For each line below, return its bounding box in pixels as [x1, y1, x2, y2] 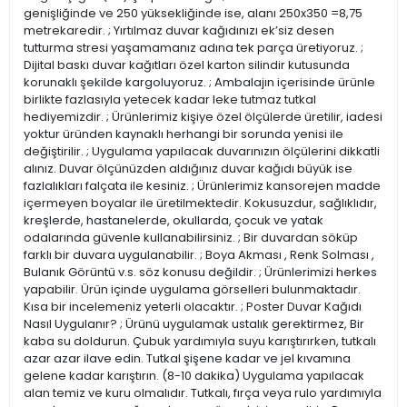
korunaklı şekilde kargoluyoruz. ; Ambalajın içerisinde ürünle [24, 74, 375, 92]
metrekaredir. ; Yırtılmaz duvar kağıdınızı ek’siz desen [24, 22, 334, 40]
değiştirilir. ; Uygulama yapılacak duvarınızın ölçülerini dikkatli [24, 143, 380, 161]
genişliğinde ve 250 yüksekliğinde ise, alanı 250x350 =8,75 [24, 5, 362, 23]
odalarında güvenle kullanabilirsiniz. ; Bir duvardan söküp [24, 229, 358, 247]
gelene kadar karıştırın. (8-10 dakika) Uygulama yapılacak [24, 367, 364, 385]
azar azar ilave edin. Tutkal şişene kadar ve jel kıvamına [24, 350, 351, 368]
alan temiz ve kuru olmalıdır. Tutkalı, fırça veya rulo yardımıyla [24, 384, 382, 402]
